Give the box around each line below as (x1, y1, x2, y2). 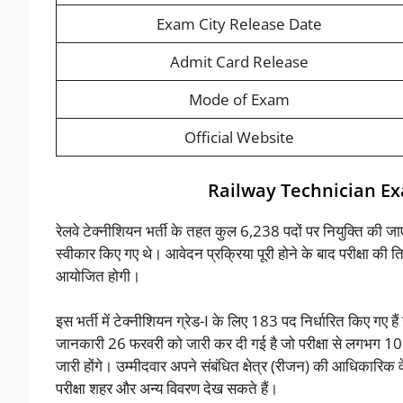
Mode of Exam (189, 89, 290, 111)
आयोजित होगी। (56, 264, 140, 286)
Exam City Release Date (157, 13, 322, 35)
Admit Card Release (170, 51, 309, 73)
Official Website (184, 127, 294, 148)
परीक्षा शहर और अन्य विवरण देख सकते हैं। (56, 378, 278, 399)
